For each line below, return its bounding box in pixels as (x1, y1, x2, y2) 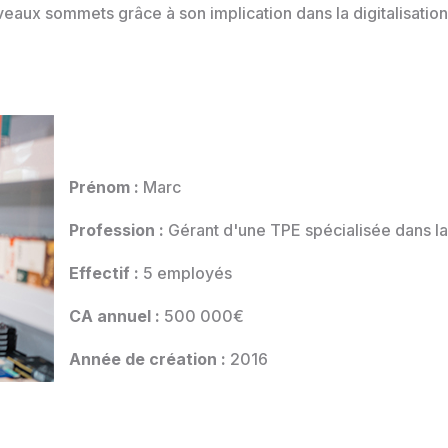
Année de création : (69, 348, 226, 369)
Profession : (69, 219, 164, 240)
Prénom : (69, 176, 139, 197)
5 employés (139, 262, 232, 283)
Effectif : (69, 262, 139, 283)
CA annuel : (69, 305, 160, 326)
